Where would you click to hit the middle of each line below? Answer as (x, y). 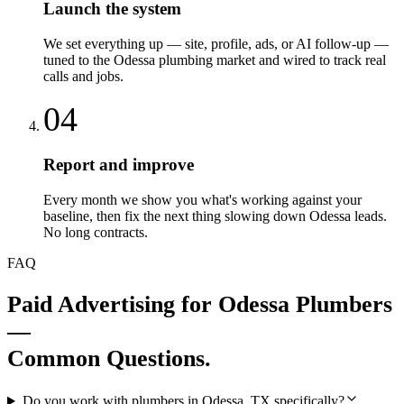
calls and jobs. (83, 76)
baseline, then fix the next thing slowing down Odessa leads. (215, 216)
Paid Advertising (91, 304)
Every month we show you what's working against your (202, 199)
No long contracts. (96, 232)
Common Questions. (109, 358)
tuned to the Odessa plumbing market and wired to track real (215, 60)
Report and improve (119, 165)
